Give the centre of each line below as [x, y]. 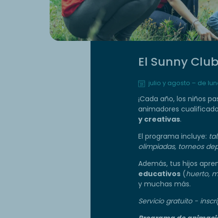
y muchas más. [164, 184]
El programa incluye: [173, 136]
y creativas [159, 119]
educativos [159, 173]
